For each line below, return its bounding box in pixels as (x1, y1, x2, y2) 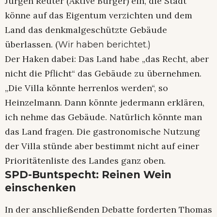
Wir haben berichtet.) (58, 39, 151, 50)
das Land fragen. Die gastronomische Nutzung (5, 126, 200, 138)
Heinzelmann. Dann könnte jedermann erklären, (5, 97, 204, 108)
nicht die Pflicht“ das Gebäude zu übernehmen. (5, 68, 201, 79)
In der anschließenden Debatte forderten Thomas (5, 204, 212, 216)
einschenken (5, 182, 76, 194)
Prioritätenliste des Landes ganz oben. (5, 155, 166, 167)
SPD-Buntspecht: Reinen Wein (5, 169, 171, 181)
